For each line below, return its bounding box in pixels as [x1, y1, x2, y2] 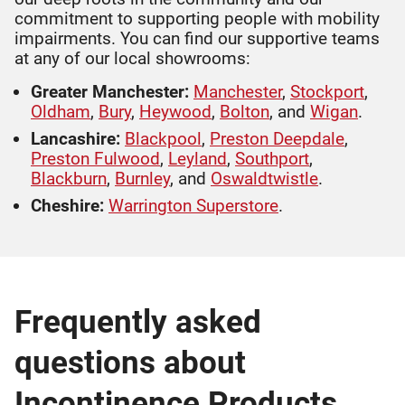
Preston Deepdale [210, 128, 344, 149]
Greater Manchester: [31, 81, 189, 102]
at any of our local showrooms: [14, 48, 250, 69]
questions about [14, 344, 246, 381]
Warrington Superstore [108, 195, 278, 216]
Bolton [220, 101, 269, 122]
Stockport [290, 81, 364, 102]
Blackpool [125, 128, 202, 149]
